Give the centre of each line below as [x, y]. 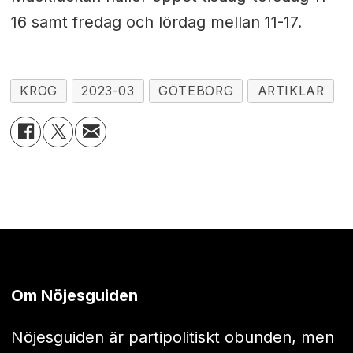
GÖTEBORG [196, 91]
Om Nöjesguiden [74, 295]
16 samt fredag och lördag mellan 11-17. [156, 22]
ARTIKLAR [291, 91]
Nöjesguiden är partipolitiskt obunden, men [172, 337]
